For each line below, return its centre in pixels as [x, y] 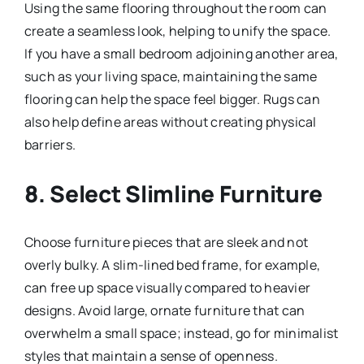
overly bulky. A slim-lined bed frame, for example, [172, 264]
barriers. [50, 144]
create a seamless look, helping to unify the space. [178, 30]
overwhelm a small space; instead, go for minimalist [181, 333]
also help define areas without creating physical [170, 121]
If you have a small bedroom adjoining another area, [181, 53]
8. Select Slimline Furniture [173, 193]
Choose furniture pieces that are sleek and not [166, 242]
